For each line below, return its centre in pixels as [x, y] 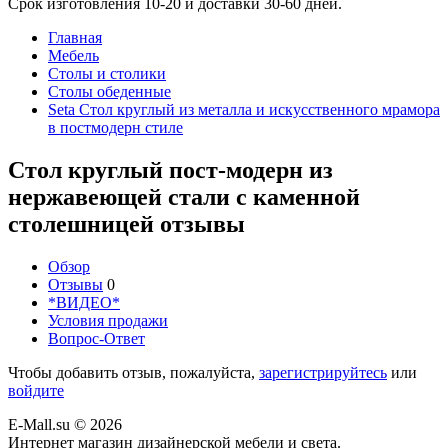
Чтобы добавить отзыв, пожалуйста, [133, 372]
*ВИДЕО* [84, 302]
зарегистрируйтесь [323, 372]
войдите [36, 390]
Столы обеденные [109, 91]
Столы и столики [107, 73]
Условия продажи [108, 320]
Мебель [73, 55]
